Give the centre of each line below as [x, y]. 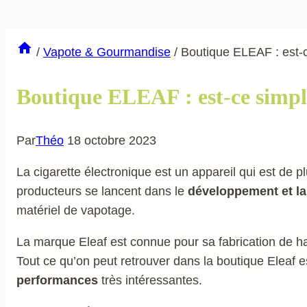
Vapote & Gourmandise [107, 52]
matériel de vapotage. [76, 211]
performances [59, 281]
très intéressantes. [152, 281]
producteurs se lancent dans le [100, 192]
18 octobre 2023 [112, 141]
